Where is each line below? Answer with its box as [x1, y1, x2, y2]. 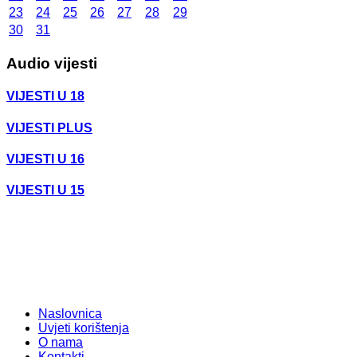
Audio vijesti [6, 55, 97, 72]
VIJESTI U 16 [6, 151, 84, 166]
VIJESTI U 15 [6, 183, 84, 198]
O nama [38, 335, 83, 350]
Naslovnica [38, 307, 102, 321]
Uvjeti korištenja [38, 321, 129, 335]
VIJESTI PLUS [6, 120, 92, 135]
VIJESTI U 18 [6, 89, 84, 104]
